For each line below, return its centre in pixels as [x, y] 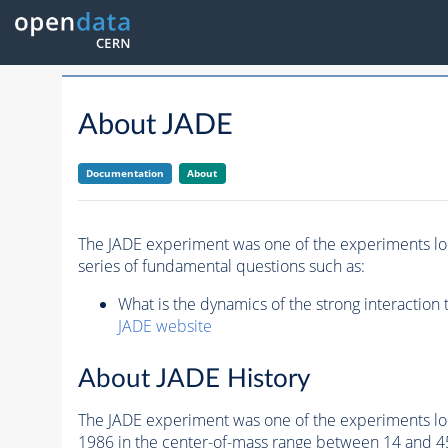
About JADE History [193, 378]
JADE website [164, 326]
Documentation [124, 173]
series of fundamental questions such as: [221, 266]
